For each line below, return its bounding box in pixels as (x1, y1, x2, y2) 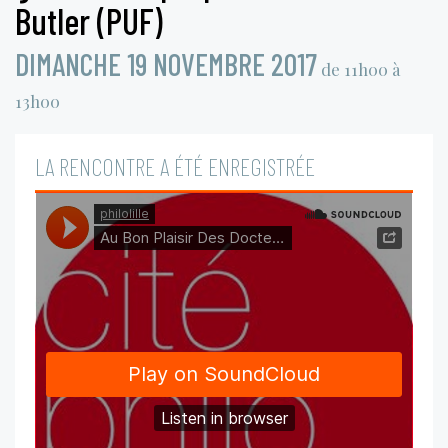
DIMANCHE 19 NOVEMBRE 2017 (15, 45, 317, 82)
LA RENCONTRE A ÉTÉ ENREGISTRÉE (35, 151, 315, 181)
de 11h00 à (321, 57, 400, 80)
